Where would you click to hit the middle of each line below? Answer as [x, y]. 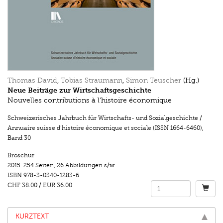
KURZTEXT [32, 217]
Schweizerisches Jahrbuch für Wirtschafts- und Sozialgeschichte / [105, 118]
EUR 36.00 [58, 185]
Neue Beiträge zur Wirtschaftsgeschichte [79, 91]
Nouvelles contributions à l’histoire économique [90, 101]
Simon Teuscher [154, 81]
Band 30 [19, 138]
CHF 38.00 [22, 185]
